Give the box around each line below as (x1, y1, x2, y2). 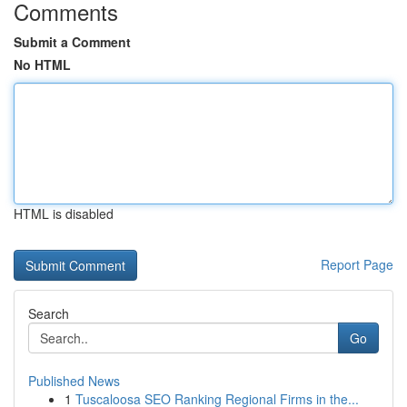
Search (28, 304, 69, 323)
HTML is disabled (14, 204, 114, 223)
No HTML (14, 55, 71, 74)
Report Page (321, 255, 393, 273)
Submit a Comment (14, 33, 131, 51)
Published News (28, 372, 120, 390)
